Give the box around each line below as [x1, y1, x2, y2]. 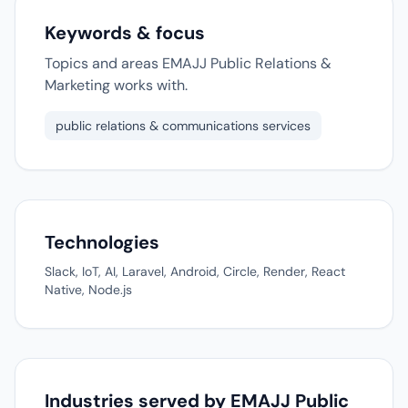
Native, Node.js [45, 281, 132, 298]
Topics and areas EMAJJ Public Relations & [45, 54, 331, 73]
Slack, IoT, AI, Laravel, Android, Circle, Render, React [45, 263, 345, 280]
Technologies [45, 230, 159, 254]
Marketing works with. [45, 76, 188, 95]
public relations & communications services [56, 117, 311, 134]
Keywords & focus [45, 21, 205, 45]
